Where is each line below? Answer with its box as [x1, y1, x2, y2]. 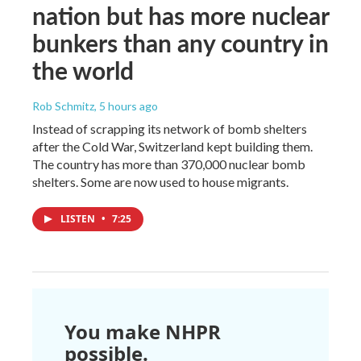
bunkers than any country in [32, 26, 329, 60]
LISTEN [60, 212, 98, 226]
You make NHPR [64, 318, 221, 346]
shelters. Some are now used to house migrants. [32, 174, 288, 190]
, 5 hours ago [94, 99, 158, 114]
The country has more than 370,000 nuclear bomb [32, 156, 305, 172]
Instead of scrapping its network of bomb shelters [32, 121, 307, 137]
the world [32, 53, 134, 88]
